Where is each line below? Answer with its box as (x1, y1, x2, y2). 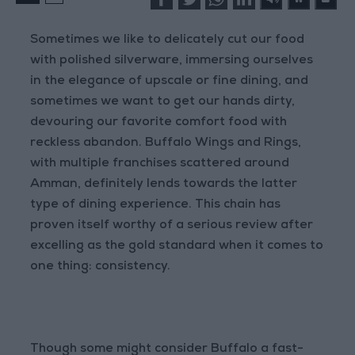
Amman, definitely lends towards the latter (30, 178, 298, 192)
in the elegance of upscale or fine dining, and (30, 75, 309, 89)
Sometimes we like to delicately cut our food (30, 34, 305, 48)
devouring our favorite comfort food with (30, 116, 288, 130)
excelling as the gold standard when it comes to (30, 240, 324, 254)
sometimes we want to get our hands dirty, (30, 96, 296, 109)
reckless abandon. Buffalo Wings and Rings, (30, 137, 302, 151)
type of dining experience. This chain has (30, 199, 281, 212)
